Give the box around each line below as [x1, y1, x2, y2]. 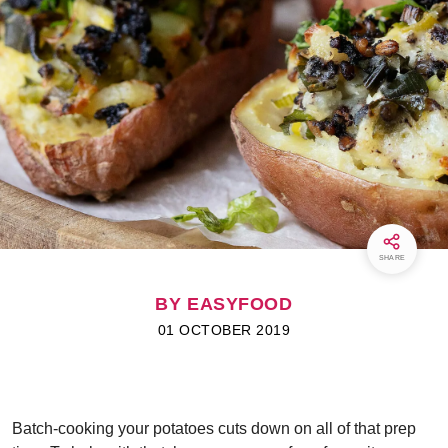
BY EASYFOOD [155, 294, 293, 314]
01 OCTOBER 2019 [157, 322, 291, 338]
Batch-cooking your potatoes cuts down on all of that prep [12, 420, 416, 437]
